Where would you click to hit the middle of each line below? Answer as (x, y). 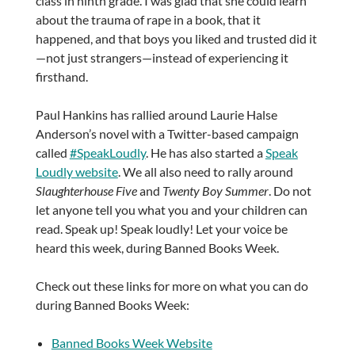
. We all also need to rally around (205, 172)
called (52, 153)
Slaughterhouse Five (86, 191)
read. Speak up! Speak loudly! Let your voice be (161, 229)
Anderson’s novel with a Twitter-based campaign (167, 134)
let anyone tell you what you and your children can (171, 210)
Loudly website (76, 172)
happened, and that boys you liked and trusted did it (176, 39)
